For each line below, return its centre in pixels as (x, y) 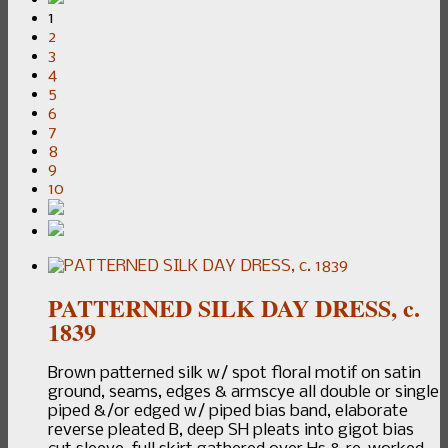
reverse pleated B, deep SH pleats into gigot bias (231, 430)
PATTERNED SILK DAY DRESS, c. (234, 307)
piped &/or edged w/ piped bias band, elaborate (228, 411)
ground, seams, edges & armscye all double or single (243, 392)
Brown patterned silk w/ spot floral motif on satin (234, 373)
